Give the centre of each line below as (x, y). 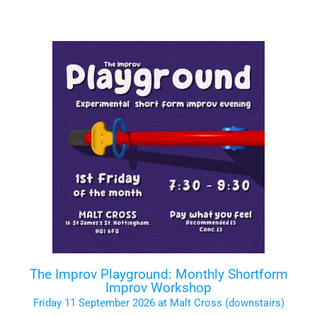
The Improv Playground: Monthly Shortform (158, 274)
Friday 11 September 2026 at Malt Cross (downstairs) (158, 302)
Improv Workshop (158, 287)
